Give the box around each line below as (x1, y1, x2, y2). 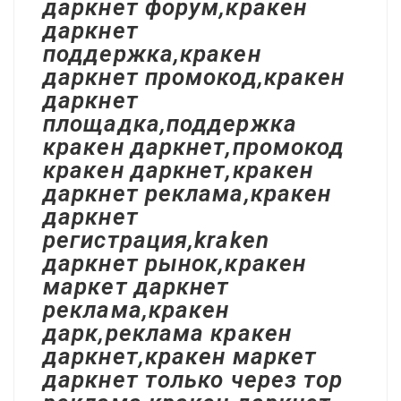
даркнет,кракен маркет (43, 343, 318, 370)
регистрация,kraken (43, 226, 269, 253)
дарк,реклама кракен (43, 320, 292, 346)
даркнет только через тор (43, 366, 344, 393)
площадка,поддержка (43, 110, 297, 137)
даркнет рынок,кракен (43, 250, 306, 277)
